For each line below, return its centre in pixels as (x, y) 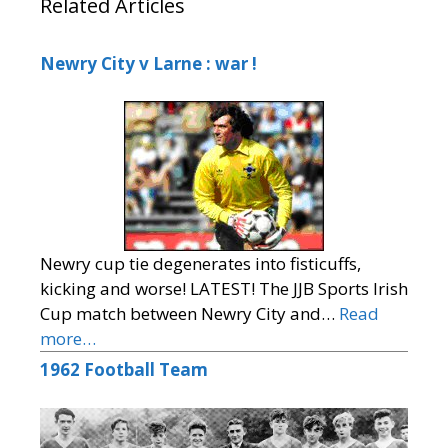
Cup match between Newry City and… (189, 314)
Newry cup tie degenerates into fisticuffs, (200, 264)
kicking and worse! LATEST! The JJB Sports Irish (224, 289)
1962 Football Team (124, 370)
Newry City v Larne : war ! (148, 63)
